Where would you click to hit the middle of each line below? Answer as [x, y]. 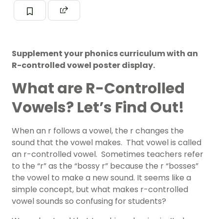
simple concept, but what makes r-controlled [100, 190]
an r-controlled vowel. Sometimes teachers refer [108, 154]
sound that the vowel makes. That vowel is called [107, 143]
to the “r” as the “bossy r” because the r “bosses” [105, 166]
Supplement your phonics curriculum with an [105, 54]
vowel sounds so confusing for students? [90, 201]
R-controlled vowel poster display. [83, 66]
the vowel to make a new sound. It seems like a [101, 178]
